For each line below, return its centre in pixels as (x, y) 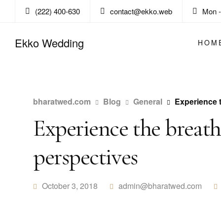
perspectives (85, 157)
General (148, 101)
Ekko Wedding (49, 42)
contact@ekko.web (141, 11)
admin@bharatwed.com (160, 186)
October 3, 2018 (70, 186)
